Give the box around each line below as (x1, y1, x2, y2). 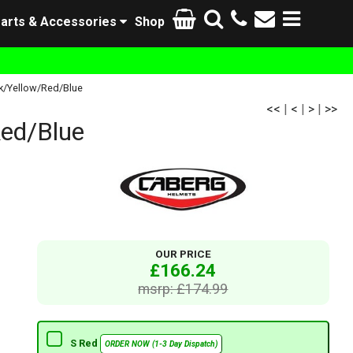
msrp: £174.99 (138, 281, 229, 298)
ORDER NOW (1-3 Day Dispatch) (104, 339, 217, 350)
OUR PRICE (154, 248, 211, 261)
